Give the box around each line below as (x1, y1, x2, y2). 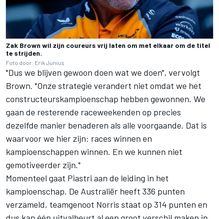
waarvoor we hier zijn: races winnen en (6, 132, 152, 144)
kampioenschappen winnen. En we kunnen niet (6, 146, 182, 157)
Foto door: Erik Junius (6, 59, 65, 66)
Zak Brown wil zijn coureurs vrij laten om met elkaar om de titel (6, 41, 210, 49)
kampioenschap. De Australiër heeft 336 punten (6, 185, 185, 197)
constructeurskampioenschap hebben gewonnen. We (6, 93, 205, 104)
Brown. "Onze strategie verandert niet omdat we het (6, 80, 201, 91)
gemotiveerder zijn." (6, 159, 81, 170)
